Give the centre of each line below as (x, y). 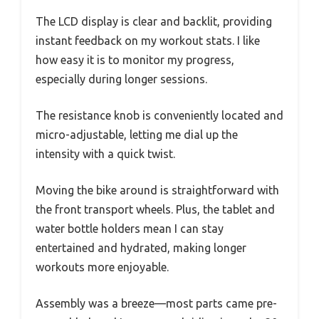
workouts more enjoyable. (102, 267)
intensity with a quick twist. (105, 153)
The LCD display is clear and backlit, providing (154, 21)
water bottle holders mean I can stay (130, 228)
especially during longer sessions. (121, 79)
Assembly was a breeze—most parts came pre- (156, 303)
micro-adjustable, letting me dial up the (137, 134)
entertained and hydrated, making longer (141, 247)
